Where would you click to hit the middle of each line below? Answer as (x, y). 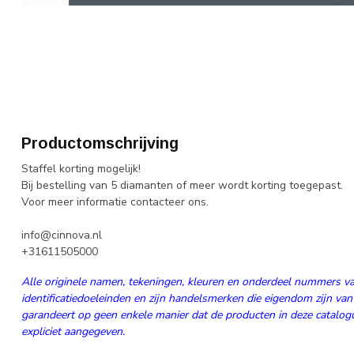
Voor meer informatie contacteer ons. (115, 202)
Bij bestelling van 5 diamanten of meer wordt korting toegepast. (182, 185)
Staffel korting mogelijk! (81, 169)
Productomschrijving (100, 143)
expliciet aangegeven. (73, 331)
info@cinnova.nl (62, 235)
